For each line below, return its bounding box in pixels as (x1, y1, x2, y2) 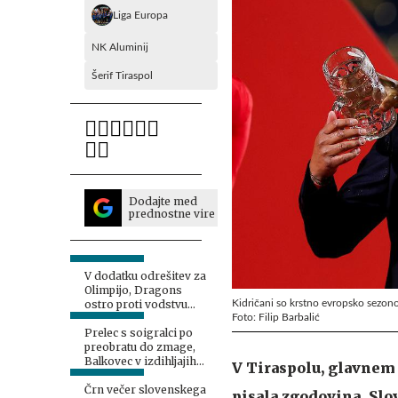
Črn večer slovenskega (84, 383, 206, 396)
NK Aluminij (92, 42, 148, 52)
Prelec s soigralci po (84, 326, 193, 339)
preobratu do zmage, (84, 340, 195, 354)
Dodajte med (129, 195, 197, 208)
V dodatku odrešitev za (84, 269, 206, 283)
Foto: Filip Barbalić (232, 311, 320, 322)
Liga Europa (113, 10, 168, 20)
